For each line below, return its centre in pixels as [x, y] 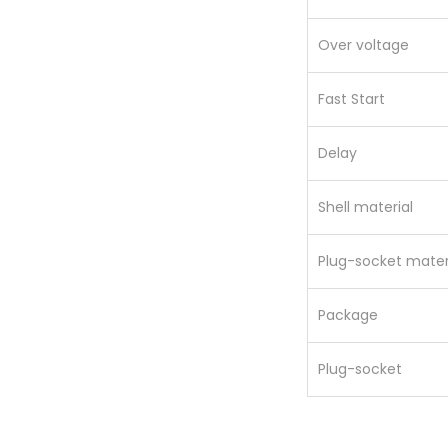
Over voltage [363, 44]
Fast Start [351, 98]
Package [348, 314]
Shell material [365, 206]
